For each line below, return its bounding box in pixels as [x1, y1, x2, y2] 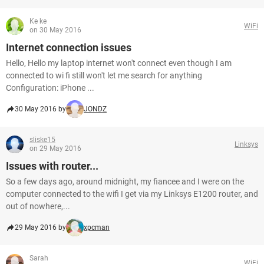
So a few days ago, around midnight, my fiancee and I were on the [6, 177, 244, 186]
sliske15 [29, 136, 55, 144]
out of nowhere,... [6, 202, 70, 211]
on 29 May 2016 [29, 144, 81, 153]
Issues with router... [6, 160, 98, 172]
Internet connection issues [6, 41, 131, 54]
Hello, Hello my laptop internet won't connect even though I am [6, 58, 232, 68]
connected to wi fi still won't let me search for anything [6, 71, 202, 80]
